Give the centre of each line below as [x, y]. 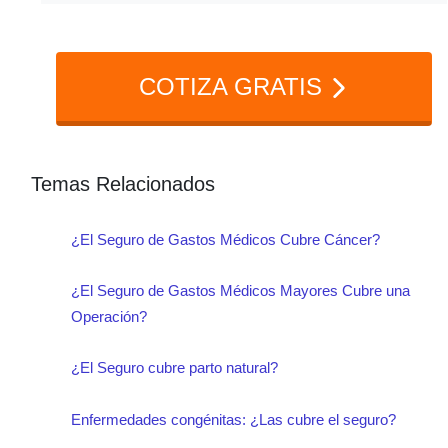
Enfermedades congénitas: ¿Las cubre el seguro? [233, 419]
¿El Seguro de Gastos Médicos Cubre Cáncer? [225, 239]
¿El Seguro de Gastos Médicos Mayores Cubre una [240, 290]
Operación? [109, 316]
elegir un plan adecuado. [181, 47]
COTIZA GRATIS [234, 86]
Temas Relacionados [123, 183]
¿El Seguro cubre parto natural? [174, 368]
